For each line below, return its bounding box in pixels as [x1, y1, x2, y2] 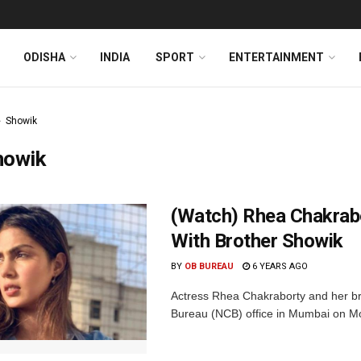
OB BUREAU [185, 261, 234, 272]
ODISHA [23, 51, 65, 64]
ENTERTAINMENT [229, 51, 324, 64]
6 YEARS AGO [250, 261, 308, 272]
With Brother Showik [171, 230, 343, 252]
